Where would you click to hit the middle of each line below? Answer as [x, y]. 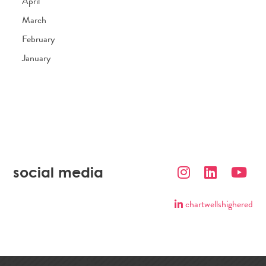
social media [58, 172]
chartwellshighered [218, 205]
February [39, 39]
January [37, 58]
